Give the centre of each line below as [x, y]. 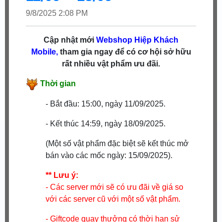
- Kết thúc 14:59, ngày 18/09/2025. [106, 123]
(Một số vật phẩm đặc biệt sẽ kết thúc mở [117, 143]
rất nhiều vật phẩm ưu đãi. [111, 63]
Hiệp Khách [156, 40]
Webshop [115, 40]
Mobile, [44, 52]
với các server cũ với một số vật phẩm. [113, 199]
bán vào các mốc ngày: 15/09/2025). [109, 155]
